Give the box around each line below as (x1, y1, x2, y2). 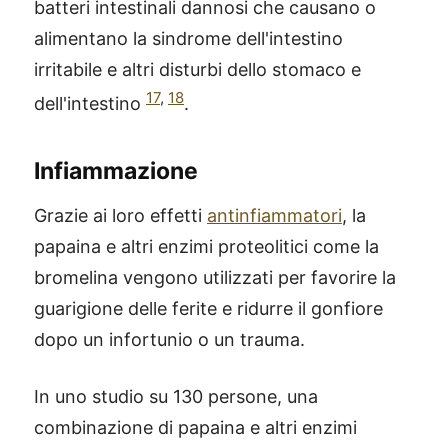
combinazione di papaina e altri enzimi (34, 416, 357, 438)
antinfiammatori (207, 204, 342, 226)
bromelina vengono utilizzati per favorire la (34, 266, 396, 288)
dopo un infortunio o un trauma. (34, 328, 305, 350)
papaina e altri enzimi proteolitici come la (34, 235, 379, 257)
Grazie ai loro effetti (34, 204, 207, 226)
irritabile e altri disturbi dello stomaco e (34, 58, 361, 80)
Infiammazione (34, 156, 198, 185)
